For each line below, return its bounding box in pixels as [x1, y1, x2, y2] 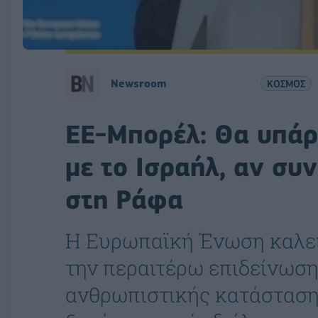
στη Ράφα [65, 183, 183, 215]
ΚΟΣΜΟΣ [266, 77, 305, 90]
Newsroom [111, 77, 166, 90]
